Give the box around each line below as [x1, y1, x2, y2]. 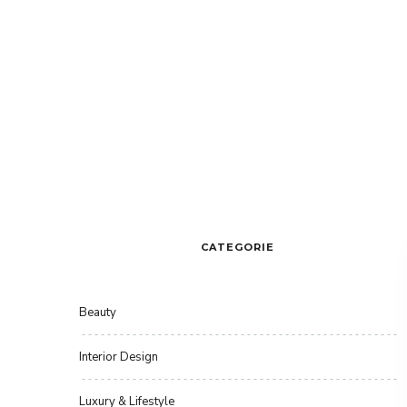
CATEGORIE [201, 241, 275, 254]
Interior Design [79, 349, 158, 366]
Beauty [79, 304, 116, 322]
